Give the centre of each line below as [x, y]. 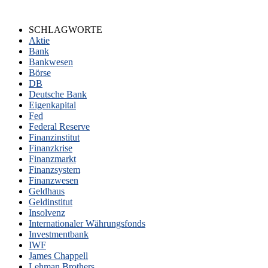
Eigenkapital [52, 105]
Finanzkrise [51, 148]
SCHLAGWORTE [66, 29]
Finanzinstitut [54, 137]
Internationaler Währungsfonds [87, 223]
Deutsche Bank [58, 94]
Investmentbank [59, 234]
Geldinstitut [51, 202]
